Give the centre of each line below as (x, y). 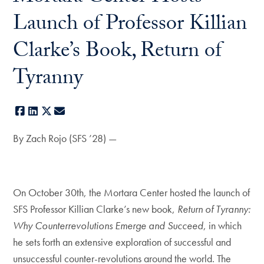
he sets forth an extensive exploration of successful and (122, 242)
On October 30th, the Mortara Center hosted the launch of (132, 193)
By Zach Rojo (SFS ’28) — (65, 138)
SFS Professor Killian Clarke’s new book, (95, 209)
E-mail (79, 111)
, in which (223, 226)
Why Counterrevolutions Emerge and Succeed (108, 226)
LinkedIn (56, 111)
